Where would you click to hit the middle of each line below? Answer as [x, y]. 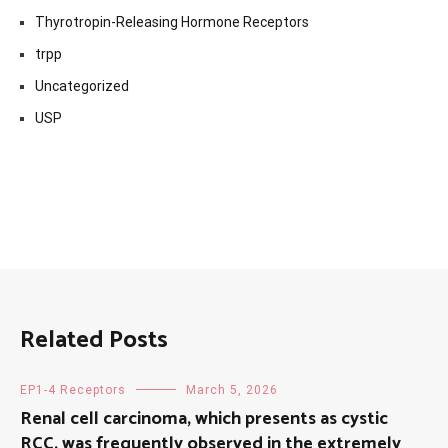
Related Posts [94, 341]
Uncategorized [82, 86]
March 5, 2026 [232, 390]
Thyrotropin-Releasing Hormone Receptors [172, 22]
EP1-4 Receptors [73, 390]
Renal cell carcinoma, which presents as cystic [204, 419]
